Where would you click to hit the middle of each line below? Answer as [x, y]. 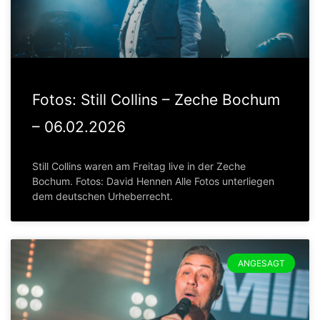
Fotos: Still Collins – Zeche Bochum [156, 100]
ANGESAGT [261, 263]
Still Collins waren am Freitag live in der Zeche [139, 166]
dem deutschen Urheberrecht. [102, 196]
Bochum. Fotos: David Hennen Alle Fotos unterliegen [153, 181]
